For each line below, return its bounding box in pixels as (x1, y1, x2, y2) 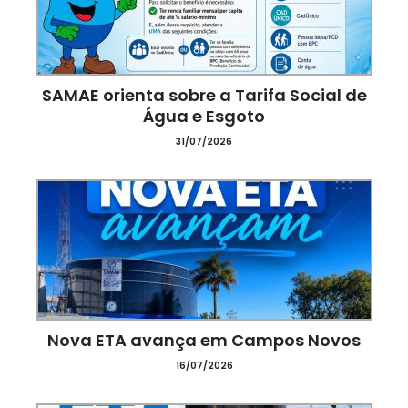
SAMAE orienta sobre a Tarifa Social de (41, 84, 367, 107)
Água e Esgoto (143, 105, 265, 127)
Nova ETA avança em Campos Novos (47, 329, 361, 352)
